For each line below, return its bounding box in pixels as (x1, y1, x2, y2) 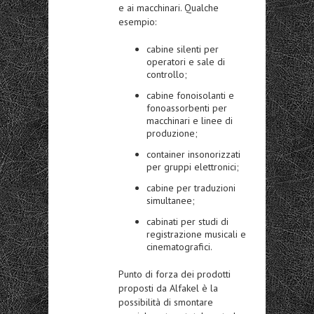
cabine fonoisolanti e (146, 88, 234, 102)
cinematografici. (146, 240, 212, 253)
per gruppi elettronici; (146, 160, 239, 173)
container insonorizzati (146, 147, 240, 161)
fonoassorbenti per (146, 101, 227, 114)
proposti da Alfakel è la (118, 281, 218, 294)
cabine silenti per (146, 42, 219, 55)
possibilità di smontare (118, 295, 213, 308)
